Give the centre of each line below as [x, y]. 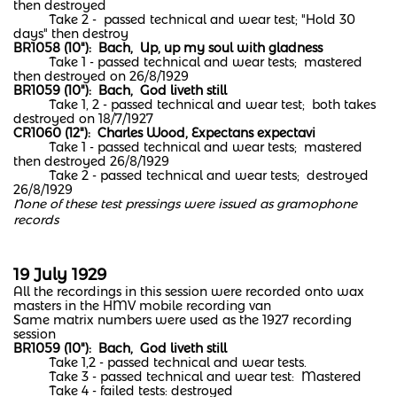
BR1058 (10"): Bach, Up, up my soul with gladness [168, 48]
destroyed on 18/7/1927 [83, 119]
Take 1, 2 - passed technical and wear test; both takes [195, 105]
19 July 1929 [60, 275]
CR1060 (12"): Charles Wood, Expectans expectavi [164, 133]
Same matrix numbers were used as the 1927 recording [183, 320]
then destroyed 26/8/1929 [93, 161]
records [38, 220]
